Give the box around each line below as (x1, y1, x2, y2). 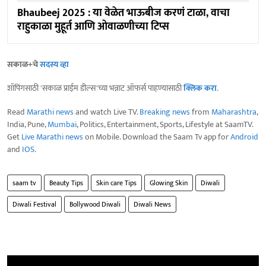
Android (230, 130, 258, 144)
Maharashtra (211, 105, 256, 119)
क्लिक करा (183, 81, 217, 96)
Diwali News (134, 198, 171, 211)
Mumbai (47, 118, 77, 132)
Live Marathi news (21, 130, 83, 144)
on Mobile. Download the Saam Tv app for (83, 130, 230, 144)
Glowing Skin (150, 177, 188, 189)
